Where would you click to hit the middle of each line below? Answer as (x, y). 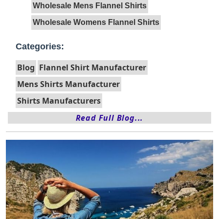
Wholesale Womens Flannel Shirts (96, 22)
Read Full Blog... (109, 118)
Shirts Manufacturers (59, 100)
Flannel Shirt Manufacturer (93, 67)
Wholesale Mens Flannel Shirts (90, 5)
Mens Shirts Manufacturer (68, 84)
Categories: (40, 46)
